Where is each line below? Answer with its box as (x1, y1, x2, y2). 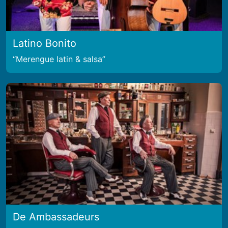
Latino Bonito (13, 37, 76, 49)
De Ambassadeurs (13, 210, 99, 223)
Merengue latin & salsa (16, 53, 102, 64)
